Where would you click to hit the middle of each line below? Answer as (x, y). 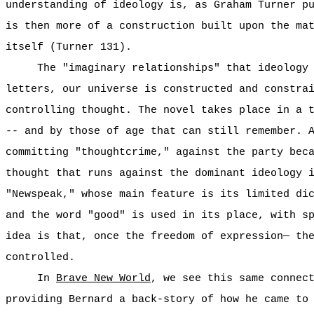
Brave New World (103, 278)
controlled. (40, 257)
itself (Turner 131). (69, 47)
